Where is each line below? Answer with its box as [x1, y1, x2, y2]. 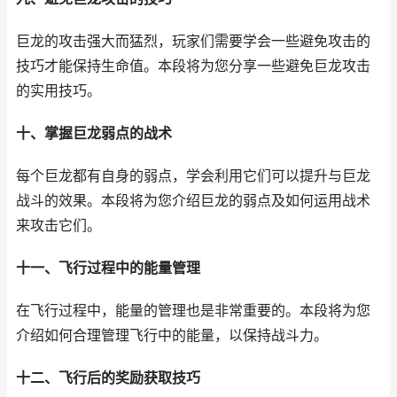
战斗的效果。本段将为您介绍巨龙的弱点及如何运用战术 [16, 192, 370, 209]
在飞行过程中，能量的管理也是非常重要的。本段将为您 [16, 302, 370, 319]
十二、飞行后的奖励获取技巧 [16, 370, 200, 386]
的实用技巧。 [16, 82, 101, 99]
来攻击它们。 [16, 217, 101, 234]
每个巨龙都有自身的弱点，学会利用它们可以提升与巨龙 [16, 167, 370, 184]
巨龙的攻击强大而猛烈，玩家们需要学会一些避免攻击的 [16, 33, 370, 50]
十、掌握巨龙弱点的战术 [16, 125, 172, 142]
